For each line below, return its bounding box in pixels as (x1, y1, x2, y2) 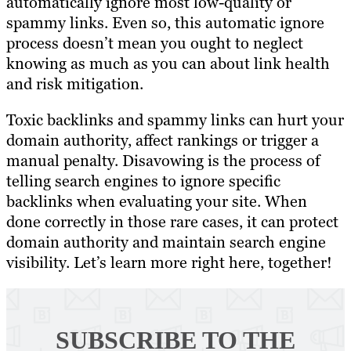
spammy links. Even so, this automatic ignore (6, 12, 324, 33)
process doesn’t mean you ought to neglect (6, 32, 303, 53)
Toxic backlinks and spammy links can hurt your (6, 109, 344, 130)
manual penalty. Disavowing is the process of (6, 150, 320, 171)
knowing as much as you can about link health (6, 52, 330, 74)
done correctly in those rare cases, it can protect (6, 211, 338, 232)
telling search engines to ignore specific (6, 170, 280, 191)
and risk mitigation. (6, 73, 143, 94)
